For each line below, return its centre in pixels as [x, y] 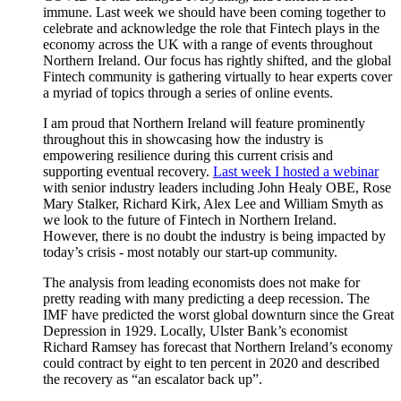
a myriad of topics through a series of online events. [188, 93]
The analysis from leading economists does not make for [201, 283]
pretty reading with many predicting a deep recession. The [206, 299]
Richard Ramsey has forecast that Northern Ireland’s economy [218, 347]
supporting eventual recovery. [128, 172]
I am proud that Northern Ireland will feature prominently [204, 124]
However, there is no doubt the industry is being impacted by [214, 236]
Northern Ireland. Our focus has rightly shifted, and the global [217, 61]
